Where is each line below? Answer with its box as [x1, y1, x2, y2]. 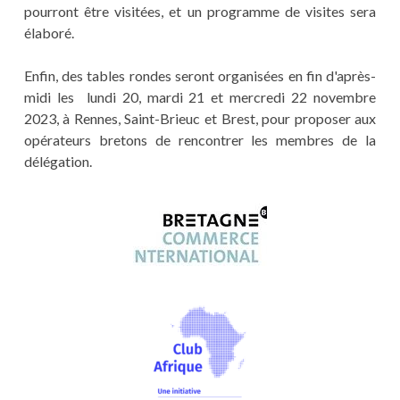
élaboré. [23, 24, 74, 42]
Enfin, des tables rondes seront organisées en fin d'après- [23, 67, 377, 85]
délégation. [23, 153, 92, 171]
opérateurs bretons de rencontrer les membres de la [23, 131, 377, 149]
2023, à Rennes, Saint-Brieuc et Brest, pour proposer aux [23, 110, 377, 128]
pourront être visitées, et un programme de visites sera [23, 3, 377, 21]
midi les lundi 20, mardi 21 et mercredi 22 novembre [23, 88, 377, 106]
